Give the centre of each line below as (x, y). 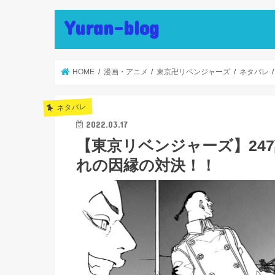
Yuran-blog (112, 28)
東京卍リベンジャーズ (194, 72)
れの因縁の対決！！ (146, 165)
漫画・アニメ (126, 72)
